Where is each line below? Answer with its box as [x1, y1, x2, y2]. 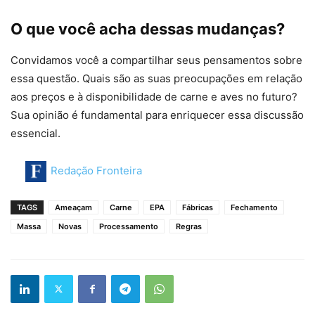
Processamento [99, 221, 158, 231]
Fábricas [182, 202, 213, 212]
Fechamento [231, 202, 278, 212]
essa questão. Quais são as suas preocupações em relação [11, 71, 302, 85]
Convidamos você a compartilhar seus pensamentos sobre [11, 53, 302, 67]
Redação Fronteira [51, 163, 142, 177]
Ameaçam [55, 202, 92, 212]
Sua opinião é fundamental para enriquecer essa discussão [11, 108, 304, 122]
